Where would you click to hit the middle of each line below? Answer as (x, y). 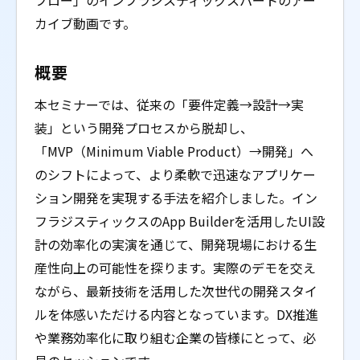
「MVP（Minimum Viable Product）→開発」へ (174, 151)
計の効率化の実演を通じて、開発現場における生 (176, 244)
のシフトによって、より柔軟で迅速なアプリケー (175, 174)
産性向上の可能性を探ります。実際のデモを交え (175, 268)
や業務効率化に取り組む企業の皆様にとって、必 (175, 337)
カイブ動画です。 (85, 23)
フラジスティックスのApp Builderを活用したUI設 (180, 221)
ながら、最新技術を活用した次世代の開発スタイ (176, 291)
